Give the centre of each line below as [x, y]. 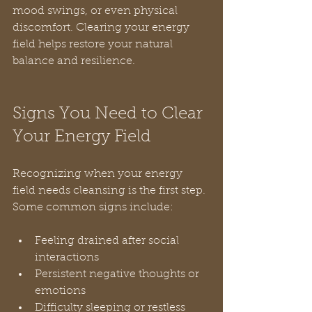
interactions [70, 258]
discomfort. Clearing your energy [102, 28]
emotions [63, 291]
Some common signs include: [93, 208]
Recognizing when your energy [99, 174]
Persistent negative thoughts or [118, 275]
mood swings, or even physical [96, 11]
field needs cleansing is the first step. [110, 191]
